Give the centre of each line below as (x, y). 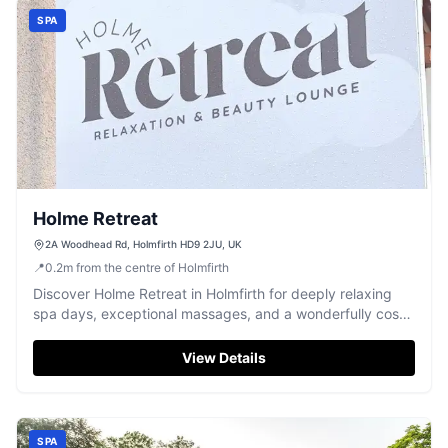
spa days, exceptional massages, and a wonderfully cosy (220, 313)
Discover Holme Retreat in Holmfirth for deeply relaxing (212, 293)
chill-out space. (83, 333)
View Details (224, 357)
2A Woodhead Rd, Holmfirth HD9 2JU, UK (143, 244)
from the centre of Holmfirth (152, 267)
